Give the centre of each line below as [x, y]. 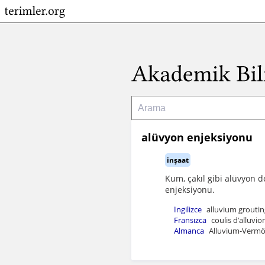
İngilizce [188, 209]
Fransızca [190, 220]
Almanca [189, 230]
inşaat [178, 160]
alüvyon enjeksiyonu [197, 138]
